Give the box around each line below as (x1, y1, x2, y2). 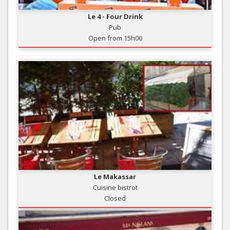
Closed (104, 193, 126, 203)
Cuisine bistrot (92, 182, 138, 192)
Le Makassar (94, 171, 136, 181)
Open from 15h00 (88, 33, 142, 43)
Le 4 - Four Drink (87, 11, 143, 21)
